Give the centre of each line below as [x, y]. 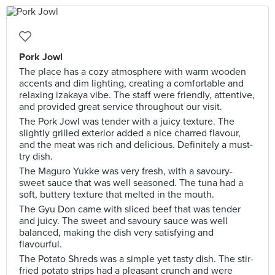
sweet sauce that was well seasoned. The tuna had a [131, 183]
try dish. [36, 157]
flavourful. [41, 244]
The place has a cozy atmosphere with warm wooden [133, 72]
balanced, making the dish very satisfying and [116, 233]
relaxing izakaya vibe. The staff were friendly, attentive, [137, 95]
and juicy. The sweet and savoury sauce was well [123, 221]
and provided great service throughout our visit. [121, 107]
